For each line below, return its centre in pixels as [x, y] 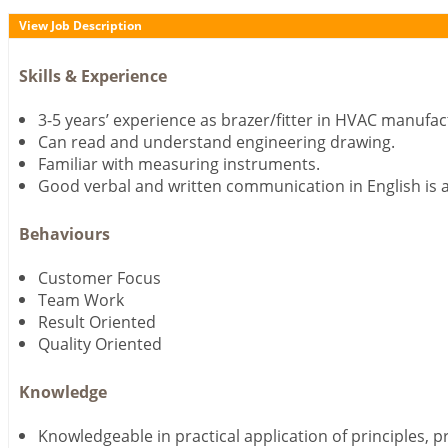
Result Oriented [97, 322]
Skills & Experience [93, 76]
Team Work [81, 300]
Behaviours [64, 234]
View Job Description [80, 26]
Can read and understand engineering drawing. [217, 142]
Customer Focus [100, 278]
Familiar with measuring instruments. [179, 164]
